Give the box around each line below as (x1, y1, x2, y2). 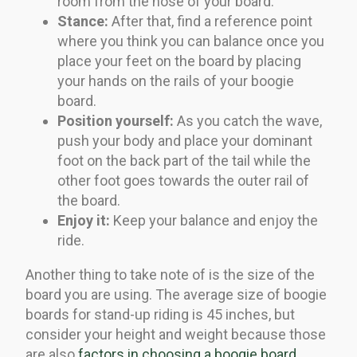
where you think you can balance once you (57, 32, 324, 49)
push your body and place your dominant (57, 131, 312, 149)
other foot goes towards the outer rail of (57, 171, 309, 189)
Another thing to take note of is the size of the (25, 265, 315, 283)
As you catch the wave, (174, 112, 322, 129)
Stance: (57, 12, 108, 29)
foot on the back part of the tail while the (57, 151, 311, 169)
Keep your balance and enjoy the (110, 211, 318, 229)
